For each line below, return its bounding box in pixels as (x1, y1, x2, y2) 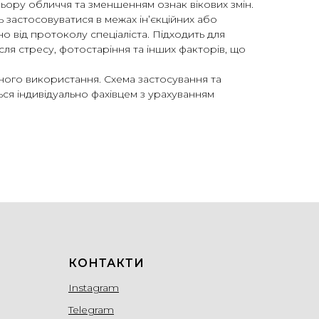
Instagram (68, 281, 119, 295)
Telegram (68, 303, 114, 317)
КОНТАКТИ (68, 256, 145, 271)
